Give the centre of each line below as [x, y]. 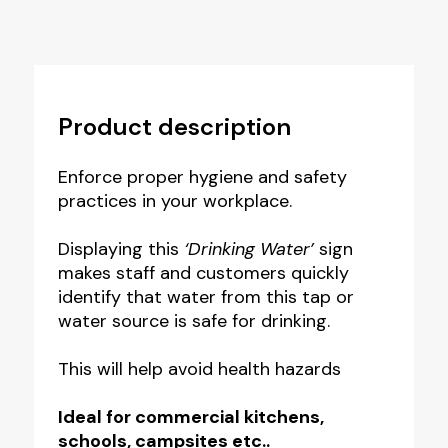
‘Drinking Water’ [251, 248]
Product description [174, 126]
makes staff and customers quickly [203, 272]
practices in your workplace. [174, 200]
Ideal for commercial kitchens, [190, 416]
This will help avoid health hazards [199, 368]
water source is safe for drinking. [193, 320]
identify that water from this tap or [205, 296]
